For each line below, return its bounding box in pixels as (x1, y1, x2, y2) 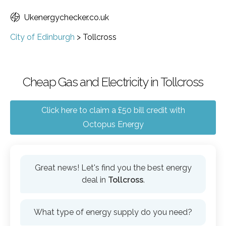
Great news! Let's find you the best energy (34, 163, 192, 173)
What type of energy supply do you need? (34, 207, 192, 217)
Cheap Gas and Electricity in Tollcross (22, 75, 204, 89)
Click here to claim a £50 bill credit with (41, 105, 185, 115)
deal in (81, 175, 108, 185)
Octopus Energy (82, 120, 144, 129)
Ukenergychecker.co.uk (24, 13, 109, 22)
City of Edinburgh (10, 32, 75, 42)
